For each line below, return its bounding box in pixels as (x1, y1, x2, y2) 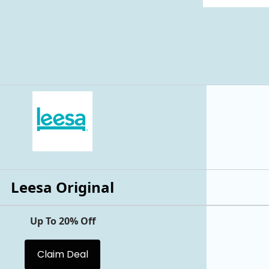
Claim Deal (37, 247, 88, 261)
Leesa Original (11, 177, 114, 197)
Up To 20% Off (29, 214, 95, 228)
